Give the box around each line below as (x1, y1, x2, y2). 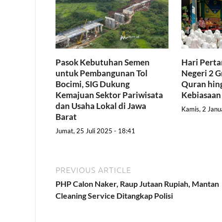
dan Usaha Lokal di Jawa (55, 100, 146, 111)
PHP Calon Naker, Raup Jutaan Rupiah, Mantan (55, 179, 219, 189)
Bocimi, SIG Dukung (55, 78, 130, 89)
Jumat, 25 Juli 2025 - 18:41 (55, 127, 135, 135)
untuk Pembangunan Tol (55, 67, 148, 78)
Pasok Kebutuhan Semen (55, 56, 150, 67)
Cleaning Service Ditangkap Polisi (55, 191, 173, 201)
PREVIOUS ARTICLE (55, 164, 131, 175)
